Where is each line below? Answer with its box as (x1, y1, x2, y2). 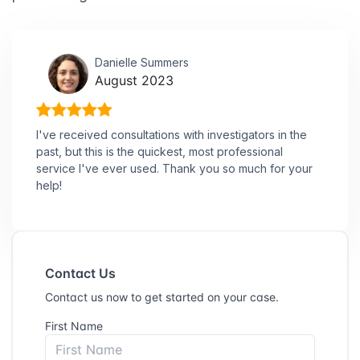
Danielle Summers (95, 55, 189, 69)
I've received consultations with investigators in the (36, 127, 307, 141)
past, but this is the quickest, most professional (36, 144, 283, 158)
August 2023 (95, 72, 174, 88)
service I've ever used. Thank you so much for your (36, 161, 313, 175)
